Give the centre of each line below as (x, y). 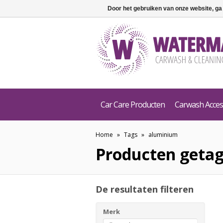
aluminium (163, 135)
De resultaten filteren (145, 189)
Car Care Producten (133, 105)
